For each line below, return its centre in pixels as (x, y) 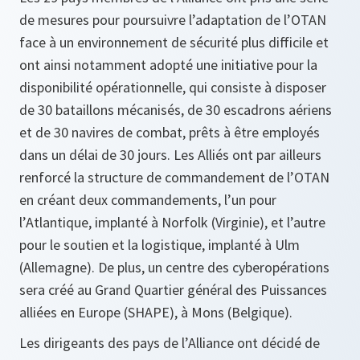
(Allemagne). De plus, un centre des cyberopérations (174, 268)
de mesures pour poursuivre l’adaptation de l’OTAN (173, 20)
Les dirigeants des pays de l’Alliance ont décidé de (170, 343)
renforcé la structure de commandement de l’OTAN (174, 178)
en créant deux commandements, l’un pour (148, 200)
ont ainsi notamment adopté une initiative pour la (168, 65)
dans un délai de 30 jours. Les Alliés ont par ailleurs (170, 155)
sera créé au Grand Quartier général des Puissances (173, 290)
